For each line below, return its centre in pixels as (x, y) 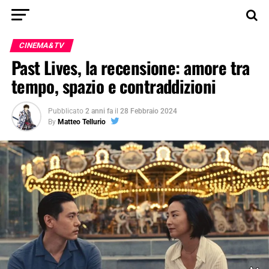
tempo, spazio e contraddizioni (113, 86)
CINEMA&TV (41, 45)
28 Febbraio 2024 (148, 111)
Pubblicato (65, 111)
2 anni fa (99, 111)
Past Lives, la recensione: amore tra (130, 67)
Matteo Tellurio (81, 122)
